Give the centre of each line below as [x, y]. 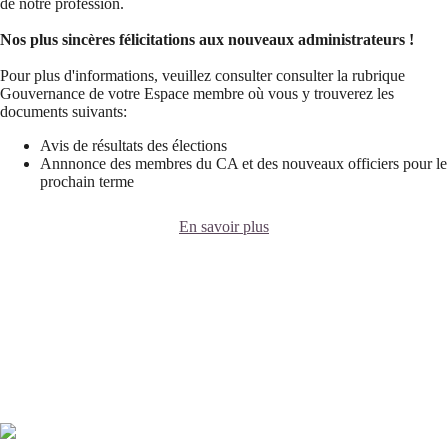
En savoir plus [224, 226]
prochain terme [87, 181]
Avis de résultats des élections [133, 145]
